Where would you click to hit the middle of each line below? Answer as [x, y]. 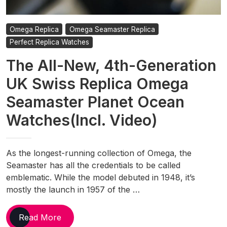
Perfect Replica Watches [50, 42]
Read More [40, 217]
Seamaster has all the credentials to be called [93, 165]
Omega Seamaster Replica [112, 29]
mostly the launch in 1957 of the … [73, 189]
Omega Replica [34, 29]
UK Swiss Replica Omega [97, 83]
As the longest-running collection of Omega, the [99, 153]
